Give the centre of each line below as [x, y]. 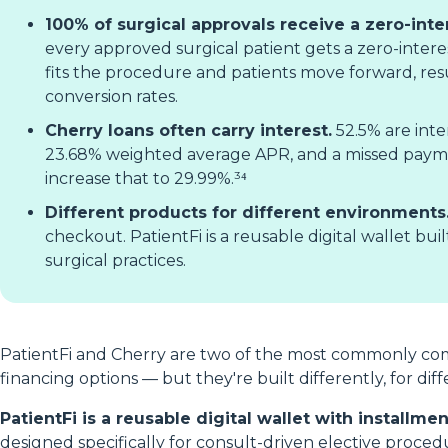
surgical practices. [115, 261]
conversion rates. [111, 97]
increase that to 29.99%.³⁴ [146, 179]
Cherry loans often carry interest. [188, 131]
